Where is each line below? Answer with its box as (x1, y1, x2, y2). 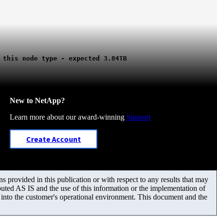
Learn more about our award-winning (10, 112, 126, 121)
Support (126, 112, 151, 121)
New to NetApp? (10, 96, 65, 105)
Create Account (26, 134, 81, 144)
